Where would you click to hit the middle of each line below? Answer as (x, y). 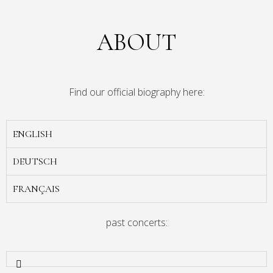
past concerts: (136, 223)
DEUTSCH (35, 162)
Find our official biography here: (136, 92)
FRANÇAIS (36, 189)
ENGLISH (33, 134)
